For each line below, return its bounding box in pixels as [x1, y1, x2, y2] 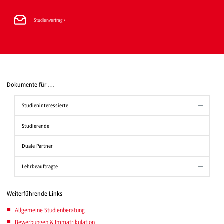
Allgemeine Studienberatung [14, 206, 85, 214]
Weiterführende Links [7, 190, 62, 198]
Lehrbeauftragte [22, 163, 58, 170]
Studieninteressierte [22, 102, 69, 109]
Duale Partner [22, 143, 53, 150]
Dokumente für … [7, 81, 54, 89]
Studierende [22, 122, 50, 129]
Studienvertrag [34, 17, 63, 23]
